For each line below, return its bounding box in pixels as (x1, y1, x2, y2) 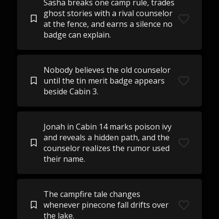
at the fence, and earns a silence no (43, 19, 173, 29)
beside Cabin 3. (43, 86, 98, 97)
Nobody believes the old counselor (43, 65, 171, 75)
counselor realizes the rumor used (43, 143, 170, 153)
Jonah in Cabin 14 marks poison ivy (43, 121, 172, 132)
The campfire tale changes (43, 189, 140, 199)
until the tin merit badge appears (43, 75, 165, 86)
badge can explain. (43, 29, 111, 40)
